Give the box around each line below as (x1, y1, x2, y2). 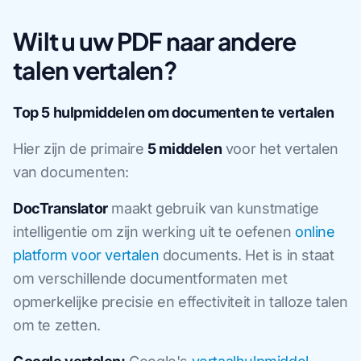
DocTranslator (13, 199, 108, 217)
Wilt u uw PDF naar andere (13, 25, 297, 56)
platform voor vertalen (13, 246, 160, 263)
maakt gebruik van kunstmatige (107, 199, 319, 217)
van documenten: (13, 163, 129, 180)
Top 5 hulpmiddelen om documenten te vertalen (13, 103, 334, 121)
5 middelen (147, 139, 222, 157)
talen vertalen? (13, 54, 176, 85)
